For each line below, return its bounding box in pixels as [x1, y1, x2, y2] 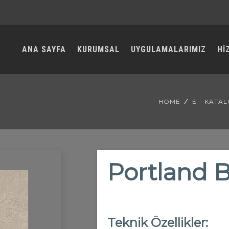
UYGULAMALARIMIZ [131, 44, 206, 54]
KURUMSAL [77, 44, 120, 54]
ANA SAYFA [22, 44, 66, 54]
